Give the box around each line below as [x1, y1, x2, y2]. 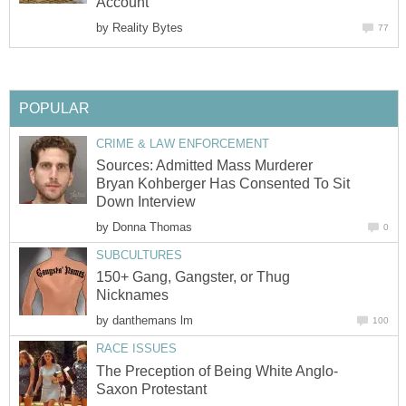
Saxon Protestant [96, 381, 207, 397]
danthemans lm [112, 314, 193, 328]
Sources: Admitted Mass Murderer [96, 157, 313, 173]
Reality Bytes [112, 20, 183, 34]
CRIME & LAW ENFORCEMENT [96, 136, 269, 150]
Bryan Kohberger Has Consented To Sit [96, 175, 350, 191]
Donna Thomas [112, 220, 192, 234]
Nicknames [96, 287, 169, 304]
